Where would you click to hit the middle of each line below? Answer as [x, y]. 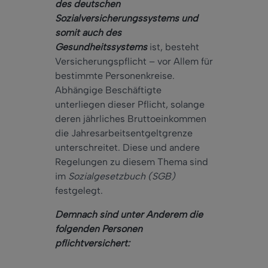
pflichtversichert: [92, 243]
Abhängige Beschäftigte [108, 90]
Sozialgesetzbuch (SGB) [122, 176]
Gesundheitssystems [101, 47]
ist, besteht [173, 47]
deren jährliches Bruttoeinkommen [131, 119]
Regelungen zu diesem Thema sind [132, 162]
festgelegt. [79, 191]
